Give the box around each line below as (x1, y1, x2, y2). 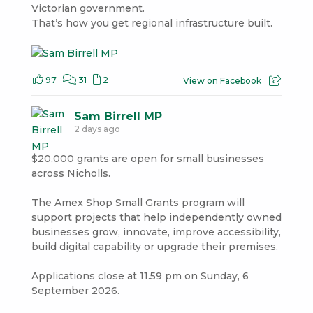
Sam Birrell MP (73, 110, 162, 124)
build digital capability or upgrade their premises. (31, 240, 278, 254)
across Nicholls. (31, 167, 110, 180)
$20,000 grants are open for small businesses (31, 152, 264, 166)
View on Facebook (183, 75, 262, 86)
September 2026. (31, 284, 119, 298)
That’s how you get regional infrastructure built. (31, 17, 272, 30)
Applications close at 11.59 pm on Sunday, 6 (31, 270, 249, 283)
